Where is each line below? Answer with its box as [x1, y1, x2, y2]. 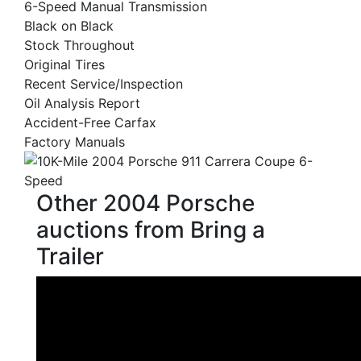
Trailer [36, 243, 104, 270]
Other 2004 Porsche [36, 189, 255, 217]
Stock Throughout [24, 37, 135, 53]
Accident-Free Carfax [24, 114, 156, 131]
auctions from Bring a [36, 216, 265, 243]
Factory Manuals [24, 134, 125, 150]
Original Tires [24, 56, 105, 73]
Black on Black [24, 18, 114, 34]
